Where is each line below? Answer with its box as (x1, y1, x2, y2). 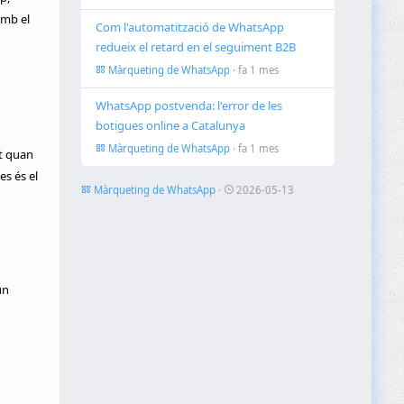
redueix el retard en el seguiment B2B (96, 39, 297, 56)
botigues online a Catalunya (96, 117, 246, 134)
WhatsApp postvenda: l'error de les (96, 97, 283, 115)
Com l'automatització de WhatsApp (96, 19, 285, 36)
